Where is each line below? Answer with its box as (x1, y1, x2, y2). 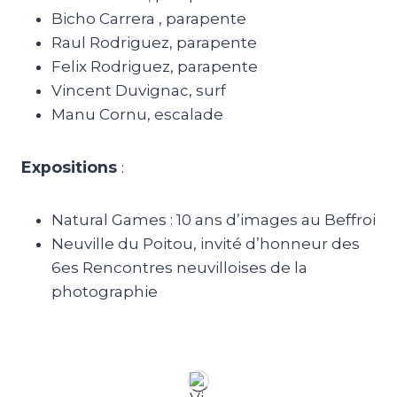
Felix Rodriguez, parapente (51, 58, 258, 75)
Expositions (20, 158, 117, 176)
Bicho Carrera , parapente (51, 10, 246, 27)
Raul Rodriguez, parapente (51, 34, 257, 51)
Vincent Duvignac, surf (51, 82, 226, 99)
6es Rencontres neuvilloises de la (51, 259, 307, 276)
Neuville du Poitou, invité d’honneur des (51, 235, 360, 253)
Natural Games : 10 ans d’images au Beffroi (51, 211, 376, 229)
